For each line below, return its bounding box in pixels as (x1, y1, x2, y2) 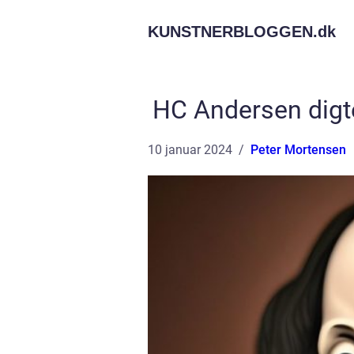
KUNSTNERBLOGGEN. (148, 23, 318, 40)
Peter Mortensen (250, 142, 346, 157)
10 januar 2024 (148, 142, 232, 157)
